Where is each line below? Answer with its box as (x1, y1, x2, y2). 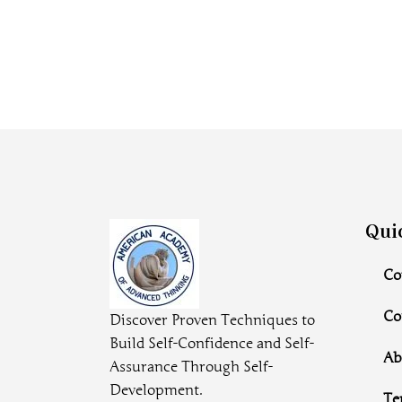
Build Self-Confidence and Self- (109, 335, 314, 353)
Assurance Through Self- (109, 358, 273, 376)
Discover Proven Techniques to (109, 311, 315, 329)
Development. (109, 381, 203, 399)
